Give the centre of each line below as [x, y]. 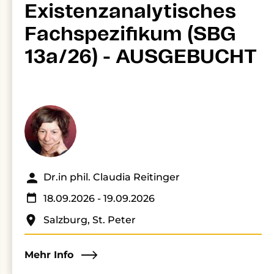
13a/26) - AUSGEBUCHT [141, 57]
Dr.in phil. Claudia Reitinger [112, 177]
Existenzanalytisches [130, 12]
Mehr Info [49, 255]
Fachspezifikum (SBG [130, 34]
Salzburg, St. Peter [90, 220]
